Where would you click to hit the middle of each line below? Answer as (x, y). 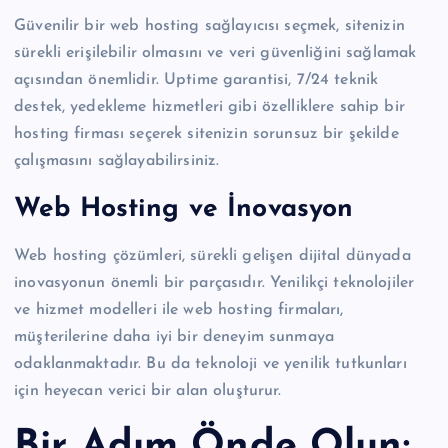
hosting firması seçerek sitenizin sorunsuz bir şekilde (206, 133)
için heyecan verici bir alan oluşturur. (148, 391)
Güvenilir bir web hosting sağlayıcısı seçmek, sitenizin (209, 25)
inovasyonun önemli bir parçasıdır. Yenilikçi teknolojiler (214, 283)
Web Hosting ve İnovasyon (184, 209)
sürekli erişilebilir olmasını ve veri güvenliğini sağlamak (215, 52)
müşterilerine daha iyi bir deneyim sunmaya (174, 337)
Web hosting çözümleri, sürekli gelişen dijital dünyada (212, 256)
